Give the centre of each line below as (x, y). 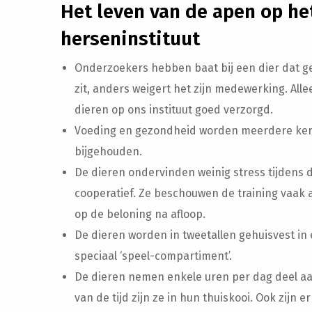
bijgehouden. (108, 151)
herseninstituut (130, 38)
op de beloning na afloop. (140, 214)
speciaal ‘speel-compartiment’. (153, 256)
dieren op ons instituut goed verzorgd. (174, 109)
